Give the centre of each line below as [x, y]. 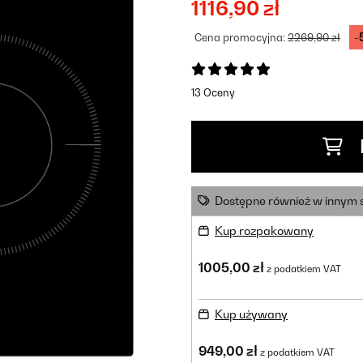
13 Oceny [213, 92]
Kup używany [251, 314]
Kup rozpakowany [264, 231]
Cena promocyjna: [241, 37]
